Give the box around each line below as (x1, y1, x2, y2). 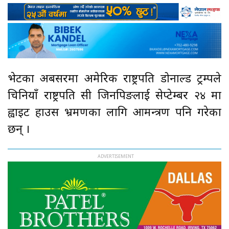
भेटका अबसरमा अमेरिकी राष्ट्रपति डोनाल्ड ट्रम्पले (8, 72, 221, 87)
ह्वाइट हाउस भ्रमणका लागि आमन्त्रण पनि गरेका (8, 105, 221, 121)
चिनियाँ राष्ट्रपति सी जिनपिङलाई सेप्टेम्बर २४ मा (8, 88, 221, 104)
